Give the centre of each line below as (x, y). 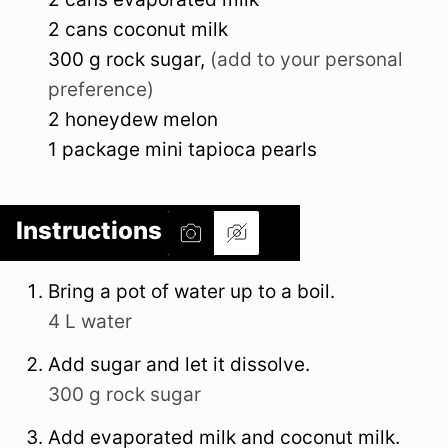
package (101, 150)
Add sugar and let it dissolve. (179, 365)
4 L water (90, 322)
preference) (101, 90)
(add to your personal (306, 60)
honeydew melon (141, 120)
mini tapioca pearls (231, 150)
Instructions (91, 231)
